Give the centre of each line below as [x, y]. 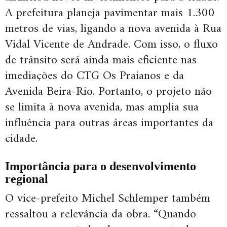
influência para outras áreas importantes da [109, 123]
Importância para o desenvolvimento [101, 166]
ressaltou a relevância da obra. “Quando [101, 215]
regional [27, 179]
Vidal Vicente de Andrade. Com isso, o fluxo [111, 45]
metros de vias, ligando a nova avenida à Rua [113, 29]
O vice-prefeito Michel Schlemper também [108, 199]
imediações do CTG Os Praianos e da [94, 76]
